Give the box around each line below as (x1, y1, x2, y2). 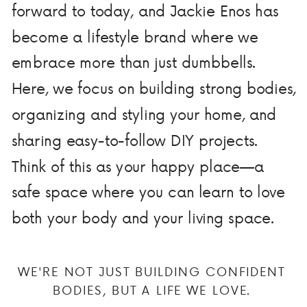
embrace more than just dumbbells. (11, 51, 256, 73)
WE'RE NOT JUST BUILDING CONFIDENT (18, 262, 286, 280)
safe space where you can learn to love (11, 180, 285, 203)
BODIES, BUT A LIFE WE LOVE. (52, 281, 251, 299)
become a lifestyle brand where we (11, 25, 258, 47)
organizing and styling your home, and (11, 102, 277, 125)
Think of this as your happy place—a (11, 154, 265, 177)
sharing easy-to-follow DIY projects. (11, 128, 258, 151)
